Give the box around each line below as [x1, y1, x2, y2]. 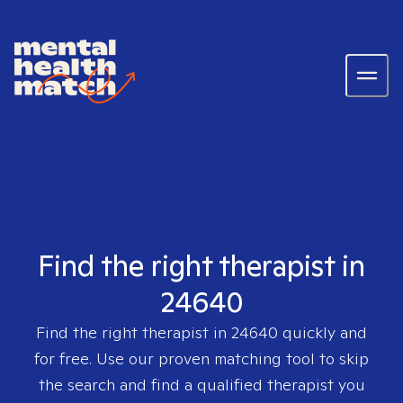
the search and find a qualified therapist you [38, 374, 365, 395]
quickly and [278, 322, 367, 343]
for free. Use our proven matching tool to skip [34, 348, 369, 369]
